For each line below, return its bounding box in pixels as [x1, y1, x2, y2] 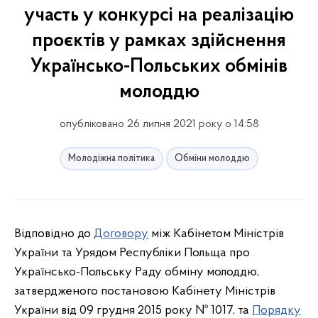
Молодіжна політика [68, 153, 155, 164]
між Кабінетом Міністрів [148, 227, 284, 241]
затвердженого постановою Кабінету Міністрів [14, 285, 275, 298]
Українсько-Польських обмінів [31, 57, 287, 77]
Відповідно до [14, 227, 94, 241]
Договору [94, 227, 148, 241]
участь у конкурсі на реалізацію [24, 6, 294, 26]
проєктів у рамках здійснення [32, 31, 286, 51]
